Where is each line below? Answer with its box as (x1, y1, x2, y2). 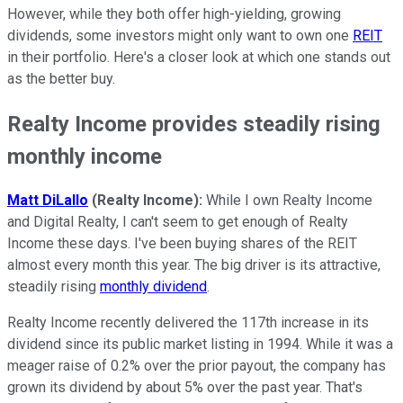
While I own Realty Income (206, 192, 372, 210)
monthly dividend (100, 278, 207, 296)
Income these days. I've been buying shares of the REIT (7, 235, 357, 253)
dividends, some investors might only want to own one (7, 26, 353, 44)
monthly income (7, 143, 162, 169)
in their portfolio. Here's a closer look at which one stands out (7, 48, 390, 66)
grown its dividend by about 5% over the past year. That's (7, 379, 363, 397)
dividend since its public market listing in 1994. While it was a (7, 336, 393, 354)
